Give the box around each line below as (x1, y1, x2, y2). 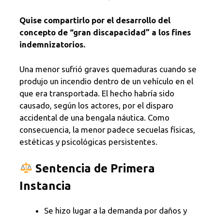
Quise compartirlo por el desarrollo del (19, 15, 170, 25)
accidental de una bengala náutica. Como (19, 112, 170, 122)
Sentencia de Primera (35, 162, 155, 175)
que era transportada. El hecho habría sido (19, 88, 174, 98)
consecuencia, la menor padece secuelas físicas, (19, 124, 195, 134)
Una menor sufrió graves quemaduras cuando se (19, 64, 197, 74)
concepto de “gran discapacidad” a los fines (19, 28, 191, 37)
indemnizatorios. (19, 40, 85, 49)
